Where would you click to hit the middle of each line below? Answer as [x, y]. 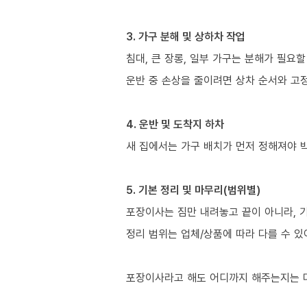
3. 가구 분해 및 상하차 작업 [186, 36]
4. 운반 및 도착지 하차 [175, 124]
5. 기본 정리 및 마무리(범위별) [193, 189]
